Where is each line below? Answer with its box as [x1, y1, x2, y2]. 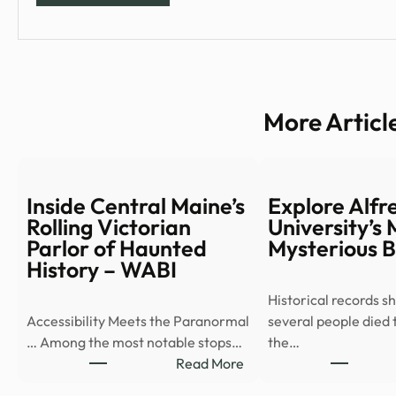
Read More [175, 354, 244, 372]
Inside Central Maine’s [27, 192, 245, 221]
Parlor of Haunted [27, 234, 207, 263]
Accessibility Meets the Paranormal [27, 311, 249, 330]
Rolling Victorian [27, 213, 191, 242]
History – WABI [27, 255, 177, 285]
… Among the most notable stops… [27, 332, 242, 351]
